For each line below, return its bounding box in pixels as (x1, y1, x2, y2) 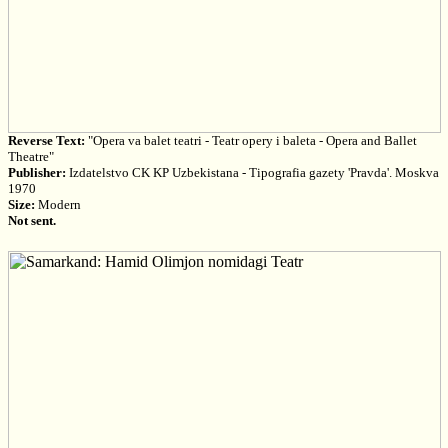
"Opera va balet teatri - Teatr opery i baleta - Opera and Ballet (84, 133, 417, 148)
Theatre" (7, 149, 54, 164)
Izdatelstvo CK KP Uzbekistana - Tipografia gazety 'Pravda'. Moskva (65, 165, 439, 180)
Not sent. (7, 213, 56, 228)
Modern (34, 197, 81, 212)
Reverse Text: (7, 133, 85, 148)
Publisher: (7, 165, 66, 180)
